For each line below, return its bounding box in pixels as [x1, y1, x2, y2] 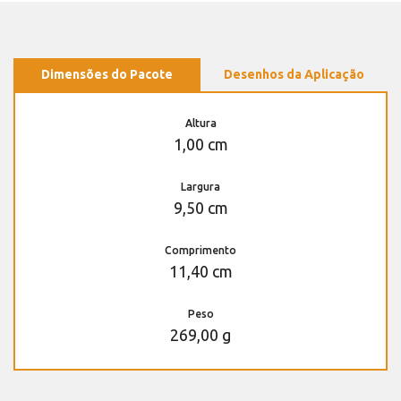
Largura [181, 181, 220, 193]
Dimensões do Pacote [41, 67, 173, 82]
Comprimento [165, 244, 236, 257]
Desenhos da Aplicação [224, 67, 364, 82]
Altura [184, 117, 217, 130]
